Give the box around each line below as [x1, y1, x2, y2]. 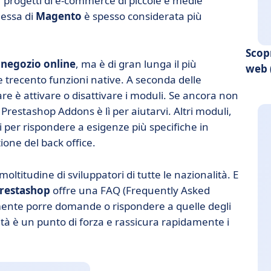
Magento [36, 9, 82, 23]
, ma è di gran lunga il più [76, 57, 197, 71]
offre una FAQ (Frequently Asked [50, 183, 210, 197]
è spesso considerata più [82, 9, 202, 23]
